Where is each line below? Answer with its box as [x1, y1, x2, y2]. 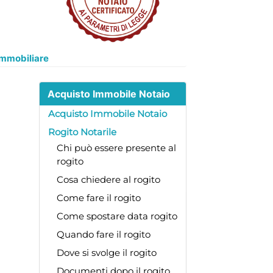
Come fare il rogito [56, 191, 141, 204]
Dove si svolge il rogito [56, 246, 157, 258]
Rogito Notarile [48, 126, 116, 138]
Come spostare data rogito [56, 210, 177, 222]
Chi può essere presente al [56, 141, 176, 154]
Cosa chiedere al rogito [56, 173, 160, 185]
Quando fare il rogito [56, 228, 151, 240]
